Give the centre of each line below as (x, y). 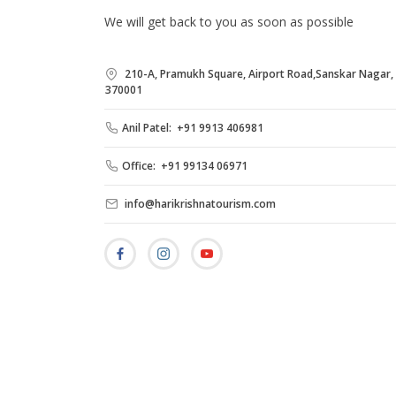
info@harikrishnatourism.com (199, 204)
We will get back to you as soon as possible (229, 22)
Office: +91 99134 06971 (185, 166)
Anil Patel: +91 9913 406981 (193, 128)
